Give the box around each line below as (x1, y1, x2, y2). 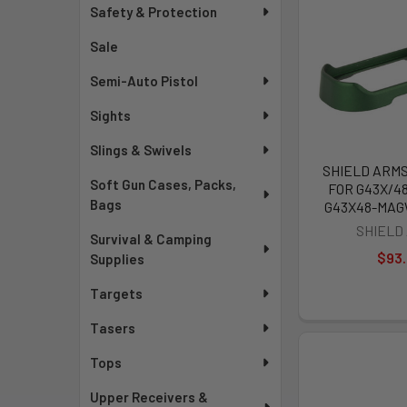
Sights (90, 107, 132, 124)
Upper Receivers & (90, 389, 209, 405)
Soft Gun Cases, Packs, (90, 176, 237, 193)
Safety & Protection (90, 4, 218, 20)
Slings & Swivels (90, 142, 193, 158)
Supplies (90, 251, 145, 267)
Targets (90, 285, 144, 302)
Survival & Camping (90, 231, 213, 247)
